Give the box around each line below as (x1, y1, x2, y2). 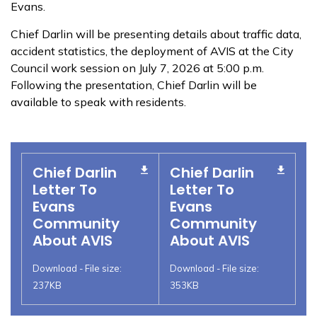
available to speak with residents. (11, 95, 189, 109)
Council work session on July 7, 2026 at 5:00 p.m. (11, 61, 264, 75)
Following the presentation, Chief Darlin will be (11, 78, 257, 92)
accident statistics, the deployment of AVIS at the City (11, 44, 294, 58)
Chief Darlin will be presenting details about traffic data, (11, 27, 301, 41)
